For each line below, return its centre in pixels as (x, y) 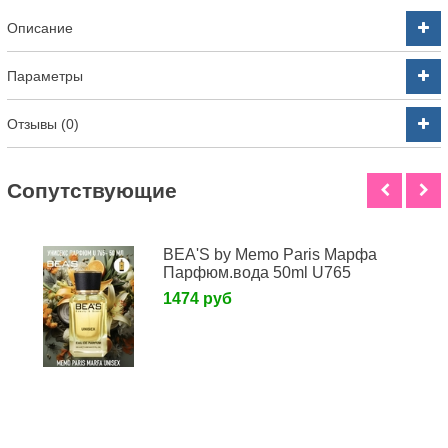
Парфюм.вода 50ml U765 (257, 273)
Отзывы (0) (43, 124)
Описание (40, 28)
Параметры (45, 76)
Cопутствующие (92, 190)
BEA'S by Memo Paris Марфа (270, 255)
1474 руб (198, 299)
